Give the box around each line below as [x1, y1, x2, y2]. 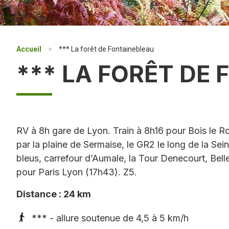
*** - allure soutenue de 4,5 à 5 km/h [32, 213, 189, 224]
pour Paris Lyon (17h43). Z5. [16, 167, 137, 177]
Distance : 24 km [16, 189, 91, 200]
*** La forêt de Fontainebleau [59, 45, 154, 53]
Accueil [16, 45, 41, 53]
